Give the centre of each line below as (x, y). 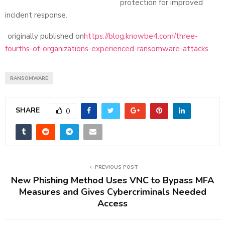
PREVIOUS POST (117, 167)
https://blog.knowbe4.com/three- (141, 36)
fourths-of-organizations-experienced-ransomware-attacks (107, 48)
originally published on (45, 36)
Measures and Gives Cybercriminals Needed (113, 192)
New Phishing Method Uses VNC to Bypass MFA (113, 180)
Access (113, 203)
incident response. (36, 15)
